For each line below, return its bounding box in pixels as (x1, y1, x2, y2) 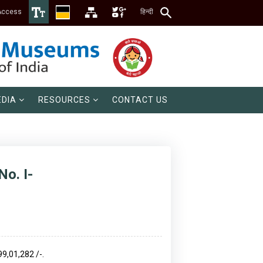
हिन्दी (140, 8, 153, 16)
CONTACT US (112, 95, 168, 105)
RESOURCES (38, 95, 90, 105)
